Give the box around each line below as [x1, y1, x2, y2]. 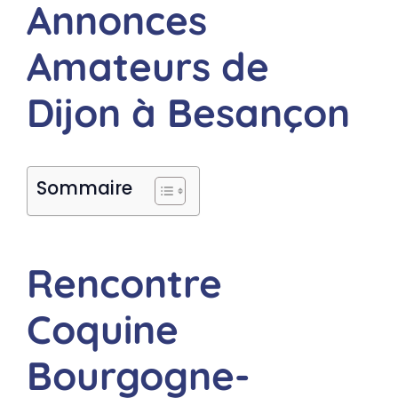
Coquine [27, 305, 179, 354]
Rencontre [27, 259, 222, 307]
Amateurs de [27, 42, 269, 91]
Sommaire [36, 176, 132, 201]
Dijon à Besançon [27, 88, 350, 137]
